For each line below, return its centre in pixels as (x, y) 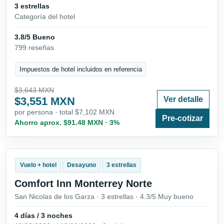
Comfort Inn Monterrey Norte (83, 183)
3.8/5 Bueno (35, 37)
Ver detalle (183, 99)
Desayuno (81, 165)
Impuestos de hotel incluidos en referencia (81, 69)
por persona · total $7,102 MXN (64, 112)
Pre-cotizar (182, 118)
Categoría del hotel (45, 16)
